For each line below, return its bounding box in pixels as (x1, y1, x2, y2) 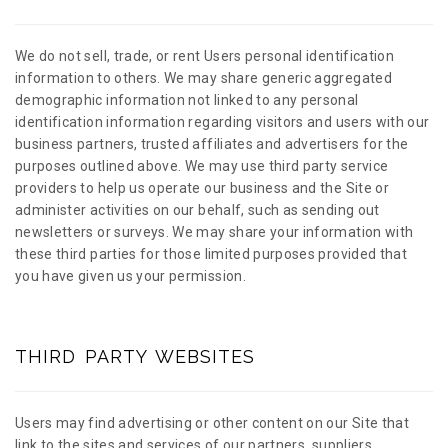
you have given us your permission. (15, 268, 246, 284)
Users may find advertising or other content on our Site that (15, 415, 410, 431)
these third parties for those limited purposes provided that (15, 246, 408, 262)
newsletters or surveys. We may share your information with (15, 224, 414, 240)
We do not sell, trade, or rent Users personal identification (15, 48, 395, 64)
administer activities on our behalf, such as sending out (15, 202, 380, 218)
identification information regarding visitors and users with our (15, 114, 430, 130)
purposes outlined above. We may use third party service (15, 158, 389, 174)
